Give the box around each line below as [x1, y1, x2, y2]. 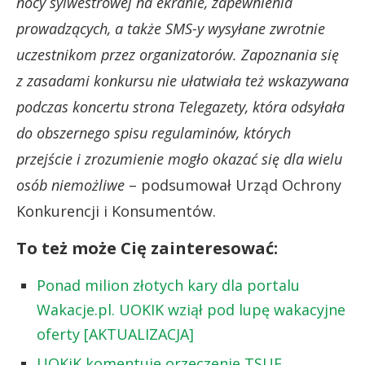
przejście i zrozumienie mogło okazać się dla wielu [16, 148, 342, 169]
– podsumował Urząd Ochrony [125, 174, 341, 195]
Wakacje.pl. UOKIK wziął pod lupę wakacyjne [37, 299, 345, 319]
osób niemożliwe [16, 174, 125, 195]
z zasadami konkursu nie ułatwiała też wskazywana [16, 70, 349, 90]
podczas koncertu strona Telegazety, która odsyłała [16, 96, 345, 117]
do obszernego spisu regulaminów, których [16, 122, 291, 143]
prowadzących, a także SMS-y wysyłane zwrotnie [16, 18, 325, 38]
